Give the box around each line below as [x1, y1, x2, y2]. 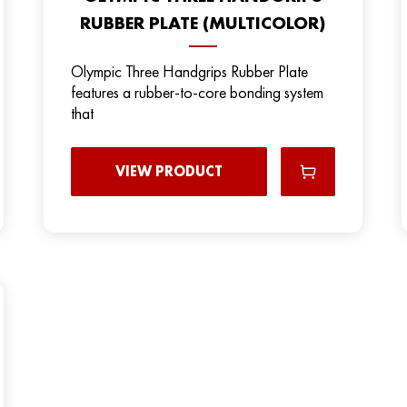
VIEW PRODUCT [114, 161, 223, 181]
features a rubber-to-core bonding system [70, 81, 323, 103]
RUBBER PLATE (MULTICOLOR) [79, 10, 326, 35]
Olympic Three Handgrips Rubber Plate [70, 60, 308, 82]
